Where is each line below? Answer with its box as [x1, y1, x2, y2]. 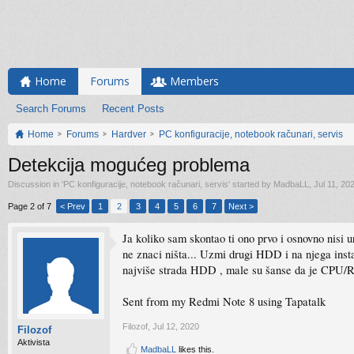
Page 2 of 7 [8, 201, 51, 211]
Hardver [111, 129, 146, 140]
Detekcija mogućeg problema [8, 154, 250, 175]
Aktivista [17, 337, 50, 347]
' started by [228, 179, 273, 189]
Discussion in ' [8, 179, 63, 189]
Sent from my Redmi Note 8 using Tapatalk [122, 294, 326, 309]
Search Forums [16, 103, 86, 115]
